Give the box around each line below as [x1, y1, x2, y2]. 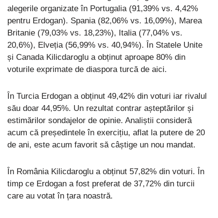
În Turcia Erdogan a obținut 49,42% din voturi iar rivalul [7, 91, 207, 101]
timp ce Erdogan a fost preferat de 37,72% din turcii [7, 179, 195, 189]
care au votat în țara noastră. [7, 191, 113, 201]
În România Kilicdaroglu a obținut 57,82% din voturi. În [7, 167, 204, 177]
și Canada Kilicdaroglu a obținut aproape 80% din [7, 53, 185, 62]
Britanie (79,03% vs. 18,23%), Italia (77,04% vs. [7, 28, 182, 38]
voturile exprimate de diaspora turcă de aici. [7, 65, 167, 74]
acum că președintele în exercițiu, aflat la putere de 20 [7, 128, 205, 138]
